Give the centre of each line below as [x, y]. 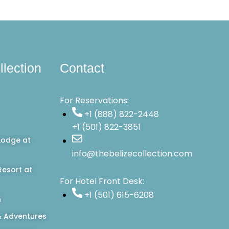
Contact [82, 68]
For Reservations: [94, 101]
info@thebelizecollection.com [132, 154]
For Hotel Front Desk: [102, 181]
